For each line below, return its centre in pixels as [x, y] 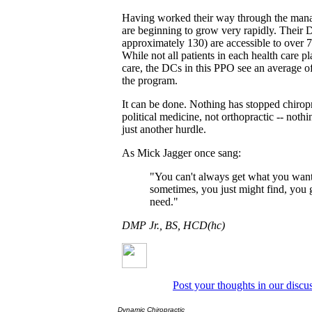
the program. [150, 81]
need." [164, 202]
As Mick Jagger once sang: [181, 153]
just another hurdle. [164, 130]
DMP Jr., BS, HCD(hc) [173, 226]
